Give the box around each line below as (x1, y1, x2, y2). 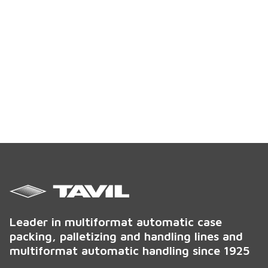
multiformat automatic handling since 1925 (10, 243, 249, 258)
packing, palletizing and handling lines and (10, 229, 243, 243)
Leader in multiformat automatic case (10, 215, 222, 229)
